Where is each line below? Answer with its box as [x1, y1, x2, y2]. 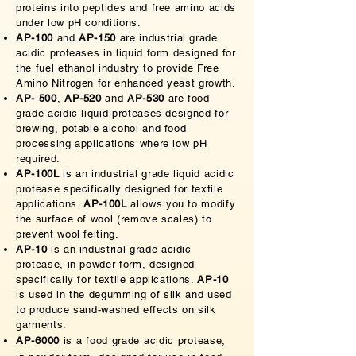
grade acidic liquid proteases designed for [16, 107, 229, 119]
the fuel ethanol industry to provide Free [16, 62, 219, 74]
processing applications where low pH [16, 137, 207, 149]
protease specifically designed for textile [16, 183, 223, 195]
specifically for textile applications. [16, 273, 198, 285]
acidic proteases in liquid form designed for [16, 47, 236, 59]
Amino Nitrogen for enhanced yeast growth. [16, 77, 236, 89]
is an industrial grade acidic [47, 243, 192, 255]
